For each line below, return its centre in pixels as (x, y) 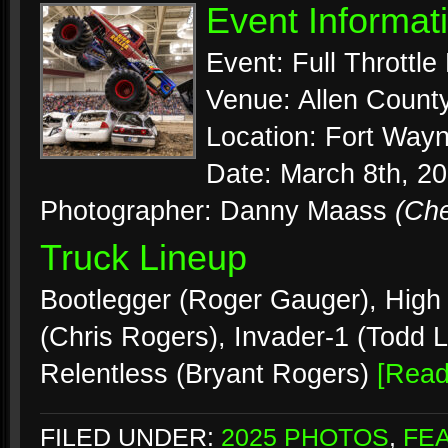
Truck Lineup (143, 258)
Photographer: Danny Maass (217, 211)
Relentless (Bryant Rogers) (208, 374)
